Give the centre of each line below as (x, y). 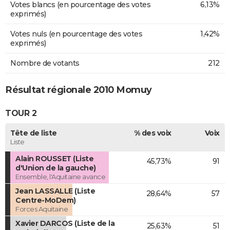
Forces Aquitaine (42, 209)
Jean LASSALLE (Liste (55, 191)
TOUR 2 (21, 113)
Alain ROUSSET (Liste (54, 158)
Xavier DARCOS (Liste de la (65, 223)
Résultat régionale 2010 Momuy (79, 90)
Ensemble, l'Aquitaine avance (60, 176)
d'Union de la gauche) (56, 168)
